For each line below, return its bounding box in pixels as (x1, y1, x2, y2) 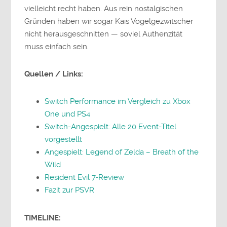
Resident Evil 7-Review (45, 173, 125, 182)
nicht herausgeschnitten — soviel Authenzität (24, 29, 183, 39)
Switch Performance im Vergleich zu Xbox (45, 97, 191, 106)
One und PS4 (45, 109, 91, 119)
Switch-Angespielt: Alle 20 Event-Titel (45, 122, 177, 132)
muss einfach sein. (24, 42, 89, 51)
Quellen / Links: (24, 69, 84, 79)
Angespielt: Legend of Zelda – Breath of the (45, 147, 199, 157)
